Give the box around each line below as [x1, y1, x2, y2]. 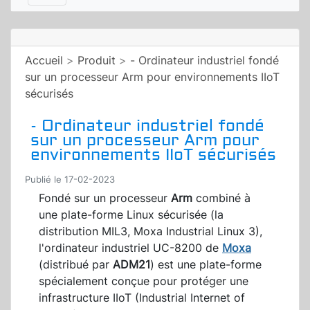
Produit [77, 53, 116, 68]
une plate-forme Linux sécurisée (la [39, 208, 224, 222]
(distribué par [39, 257, 113, 272]
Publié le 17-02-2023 [25, 174, 115, 185]
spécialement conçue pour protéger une [39, 274, 248, 289]
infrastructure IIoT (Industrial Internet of [39, 291, 245, 305]
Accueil [25, 53, 63, 68]
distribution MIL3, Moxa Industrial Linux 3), [39, 224, 262, 239]
